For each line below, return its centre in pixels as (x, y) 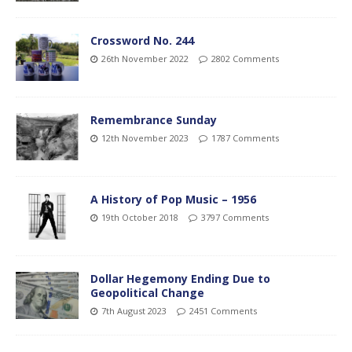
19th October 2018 (140, 217)
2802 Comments (245, 58)
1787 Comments (245, 137)
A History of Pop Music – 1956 (173, 199)
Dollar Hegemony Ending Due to (180, 279)
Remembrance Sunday (154, 119)
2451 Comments (223, 311)
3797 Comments (235, 217)
